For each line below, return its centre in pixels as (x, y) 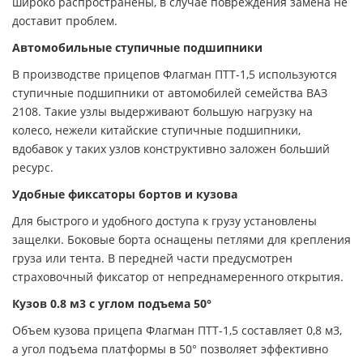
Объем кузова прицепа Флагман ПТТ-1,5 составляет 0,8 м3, (177, 330)
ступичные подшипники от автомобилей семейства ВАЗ (170, 92)
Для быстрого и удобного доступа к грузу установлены (164, 220)
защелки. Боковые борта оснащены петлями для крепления (181, 239)
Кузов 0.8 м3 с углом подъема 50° (112, 303)
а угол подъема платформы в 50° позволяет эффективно (170, 348)
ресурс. (33, 167)
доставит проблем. (65, 20)
